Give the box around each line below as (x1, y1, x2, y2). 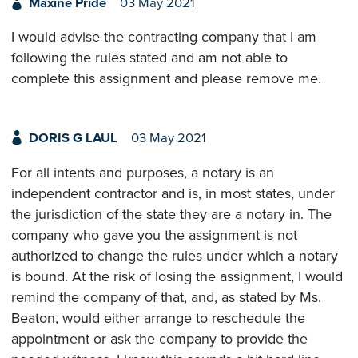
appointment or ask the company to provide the (11, 329, 308, 348)
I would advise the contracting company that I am (11, 28, 316, 46)
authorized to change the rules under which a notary (11, 246, 338, 265)
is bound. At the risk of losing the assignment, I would (11, 267, 343, 285)
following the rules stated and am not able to (11, 49, 288, 67)
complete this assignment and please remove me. (11, 70, 321, 88)
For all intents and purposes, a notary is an (11, 163, 274, 181)
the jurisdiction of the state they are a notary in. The (11, 205, 332, 223)
